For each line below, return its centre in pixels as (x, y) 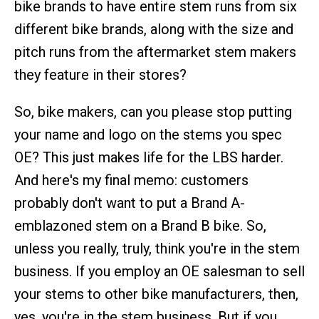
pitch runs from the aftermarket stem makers (155, 52)
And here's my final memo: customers (131, 180)
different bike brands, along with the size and (154, 29)
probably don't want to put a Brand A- (130, 203)
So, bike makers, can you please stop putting (153, 112)
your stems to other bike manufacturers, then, (156, 294)
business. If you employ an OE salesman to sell (159, 271)
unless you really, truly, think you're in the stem (157, 249)
